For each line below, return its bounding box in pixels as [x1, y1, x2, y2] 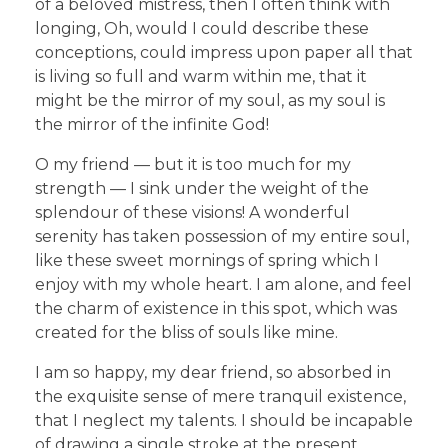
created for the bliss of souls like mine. [35, 322, 338, 342]
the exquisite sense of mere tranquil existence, [35, 386, 406, 406]
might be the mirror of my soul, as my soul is [35, 90, 385, 110]
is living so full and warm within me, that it [35, 66, 367, 86]
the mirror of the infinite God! [35, 114, 269, 134]
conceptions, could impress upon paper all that [35, 42, 413, 62]
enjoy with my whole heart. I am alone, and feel [35, 274, 412, 294]
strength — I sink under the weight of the [35, 178, 369, 198]
